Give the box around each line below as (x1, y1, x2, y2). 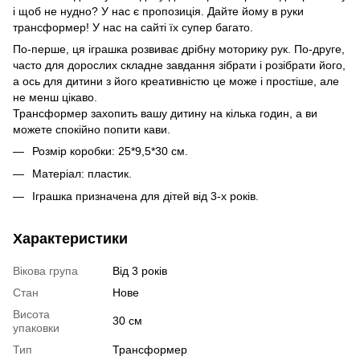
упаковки (13, 321, 59, 335)
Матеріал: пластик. (32, 166, 132, 180)
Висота (13, 308, 50, 321)
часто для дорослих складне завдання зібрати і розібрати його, (13, 58, 346, 72)
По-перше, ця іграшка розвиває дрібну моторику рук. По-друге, (13, 42, 345, 55)
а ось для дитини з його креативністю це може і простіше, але (13, 74, 339, 88)
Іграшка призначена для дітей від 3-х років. (32, 190, 259, 203)
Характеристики (13, 231, 128, 247)
